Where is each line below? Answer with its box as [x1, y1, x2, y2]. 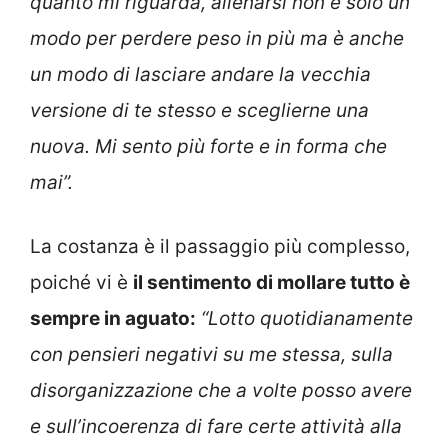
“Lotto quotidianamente [201, 307, 413, 331]
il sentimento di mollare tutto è [133, 271, 410, 295]
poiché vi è [30, 271, 133, 295]
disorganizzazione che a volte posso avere [30, 379, 412, 403]
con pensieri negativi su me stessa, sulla [30, 343, 393, 367]
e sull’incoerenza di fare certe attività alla [30, 415, 402, 439]
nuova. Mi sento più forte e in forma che [30, 134, 387, 158]
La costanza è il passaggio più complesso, [30, 235, 410, 259]
